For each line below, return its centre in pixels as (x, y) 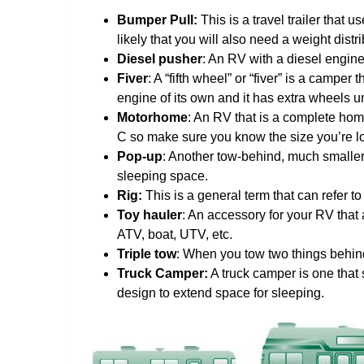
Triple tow (147, 253)
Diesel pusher (160, 58)
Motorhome (152, 117)
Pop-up (140, 156)
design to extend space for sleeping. (221, 292)
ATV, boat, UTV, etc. (175, 234)
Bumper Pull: (157, 19)
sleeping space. (162, 175)
